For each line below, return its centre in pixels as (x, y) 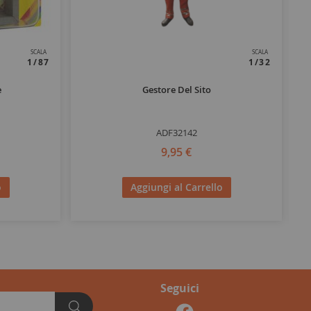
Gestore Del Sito (176, 90)
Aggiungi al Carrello (176, 187)
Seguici (180, 288)
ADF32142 (176, 133)
